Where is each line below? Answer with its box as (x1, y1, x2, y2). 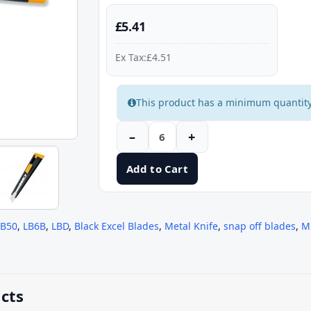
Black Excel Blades (74, 219, 159, 233)
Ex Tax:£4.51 (115, 51, 171, 64)
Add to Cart (126, 161, 188, 176)
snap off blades (224, 219, 296, 233)
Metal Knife (165, 219, 218, 233)
